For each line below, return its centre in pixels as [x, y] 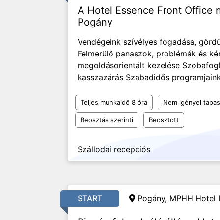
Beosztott [164, 120]
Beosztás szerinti [107, 120]
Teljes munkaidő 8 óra [114, 102]
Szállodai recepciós [114, 149]
